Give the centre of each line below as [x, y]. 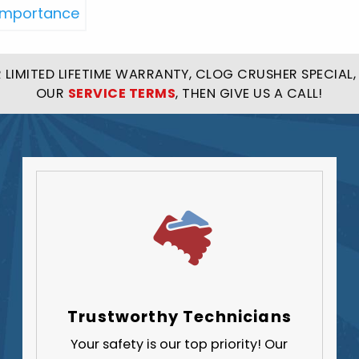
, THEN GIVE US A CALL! [249, 93]
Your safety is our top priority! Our [179, 345]
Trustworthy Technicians [179, 317]
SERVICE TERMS [122, 93]
